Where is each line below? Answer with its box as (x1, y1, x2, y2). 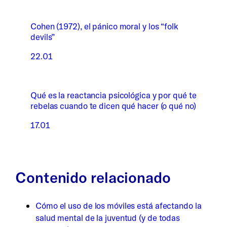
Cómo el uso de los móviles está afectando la (35, 200, 202, 211)
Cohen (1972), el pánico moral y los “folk (30, 21, 178, 32)
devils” (30, 31, 55, 43)
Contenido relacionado (15, 168, 171, 187)
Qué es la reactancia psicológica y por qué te (30, 90, 197, 101)
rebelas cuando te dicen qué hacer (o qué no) (30, 100, 196, 111)
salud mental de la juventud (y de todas (35, 212, 180, 223)
